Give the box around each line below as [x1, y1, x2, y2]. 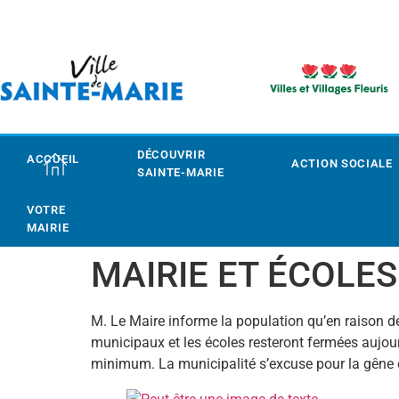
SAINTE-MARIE [136, 166, 224, 179]
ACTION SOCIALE [291, 157, 393, 170]
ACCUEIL [27, 152, 79, 166]
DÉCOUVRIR [136, 148, 206, 161]
